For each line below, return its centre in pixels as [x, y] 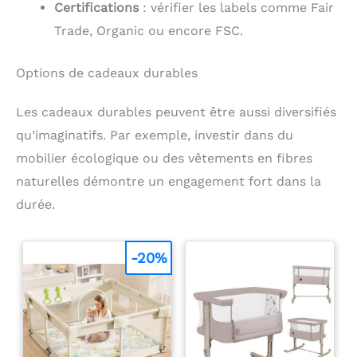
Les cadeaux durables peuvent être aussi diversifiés [176, 112]
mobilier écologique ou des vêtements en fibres [164, 158]
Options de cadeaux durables [107, 73]
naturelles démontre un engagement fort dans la [169, 181]
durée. [35, 204]
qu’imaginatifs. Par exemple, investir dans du [155, 135]
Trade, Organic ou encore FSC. [149, 30]
